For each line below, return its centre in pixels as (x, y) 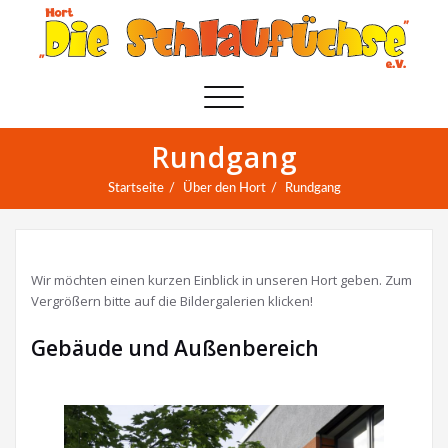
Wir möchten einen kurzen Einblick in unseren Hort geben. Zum (221, 279)
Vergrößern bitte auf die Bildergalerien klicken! (172, 300)
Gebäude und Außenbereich (175, 347)
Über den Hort (224, 187)
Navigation (258, 117)
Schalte (246, 95)
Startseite (135, 187)
